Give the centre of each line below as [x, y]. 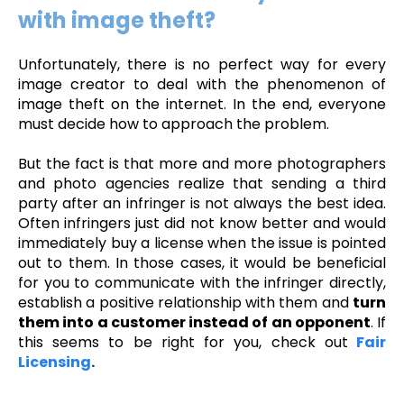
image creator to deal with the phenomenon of [202, 85]
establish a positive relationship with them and [185, 303]
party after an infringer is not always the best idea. [202, 204]
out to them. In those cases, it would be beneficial [202, 263]
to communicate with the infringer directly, [230, 283]
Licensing [55, 363]
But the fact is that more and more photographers [202, 164]
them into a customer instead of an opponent [194, 323]
